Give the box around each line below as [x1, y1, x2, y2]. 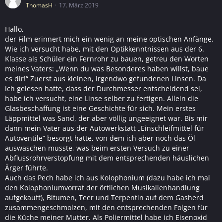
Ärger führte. [5, 163, 48, 172]
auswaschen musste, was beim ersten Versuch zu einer [5, 143, 189, 153]
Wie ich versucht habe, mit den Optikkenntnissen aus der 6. [5, 44, 204, 54]
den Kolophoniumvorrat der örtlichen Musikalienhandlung [5, 183, 200, 192]
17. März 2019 [59, 1, 99, 9]
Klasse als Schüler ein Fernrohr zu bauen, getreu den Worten [5, 54, 209, 63]
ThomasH [26, 1, 53, 9]
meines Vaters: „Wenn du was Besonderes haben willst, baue [5, 64, 209, 73]
